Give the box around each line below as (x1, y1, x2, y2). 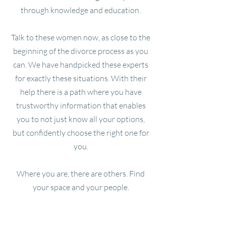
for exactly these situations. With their (15, 73, 147, 83)
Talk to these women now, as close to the (11, 32, 150, 42)
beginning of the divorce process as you (13, 46, 148, 56)
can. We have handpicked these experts (13, 60, 148, 70)
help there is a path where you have (20, 87, 142, 97)
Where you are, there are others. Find (17, 168, 145, 179)
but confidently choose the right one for (12, 128, 149, 138)
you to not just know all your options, (17, 114, 145, 124)
